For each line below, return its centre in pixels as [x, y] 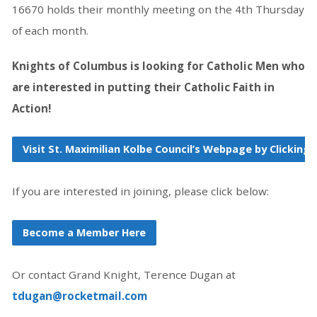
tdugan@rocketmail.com [79, 295]
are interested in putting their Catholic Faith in [143, 87]
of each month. [50, 30]
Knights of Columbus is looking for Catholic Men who [158, 65]
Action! [31, 108]
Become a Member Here [84, 232]
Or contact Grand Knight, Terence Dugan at [123, 274]
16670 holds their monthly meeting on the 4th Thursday [158, 9]
